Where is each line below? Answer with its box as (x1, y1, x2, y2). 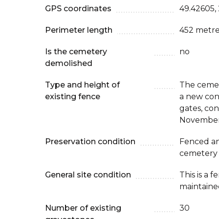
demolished (45, 59, 92, 68)
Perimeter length (45, 25, 112, 35)
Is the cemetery (45, 47, 107, 57)
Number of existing (45, 203, 121, 213)
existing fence (45, 92, 100, 102)
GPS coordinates (45, 4, 111, 14)
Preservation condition (45, 137, 135, 147)
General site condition (45, 170, 131, 180)
